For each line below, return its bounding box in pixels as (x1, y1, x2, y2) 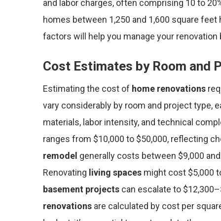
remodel (43, 150, 77, 161)
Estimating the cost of (43, 83, 132, 94)
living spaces (89, 167, 142, 178)
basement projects (43, 184, 119, 194)
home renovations (132, 83, 206, 94)
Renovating (43, 167, 89, 178)
